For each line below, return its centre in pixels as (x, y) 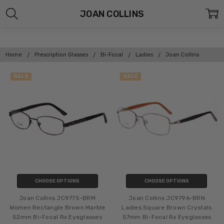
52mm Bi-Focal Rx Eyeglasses (57, 217)
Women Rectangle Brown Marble (57, 207)
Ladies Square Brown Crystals (167, 207)
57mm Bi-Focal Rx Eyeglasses (167, 217)
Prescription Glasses (61, 54)
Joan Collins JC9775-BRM (57, 198)
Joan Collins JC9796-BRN (167, 198)
